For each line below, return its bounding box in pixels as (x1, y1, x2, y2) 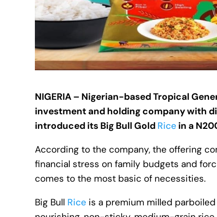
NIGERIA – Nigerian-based (35, 90, 153, 103)
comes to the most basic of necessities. (35, 172, 206, 185)
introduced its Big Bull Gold (35, 119, 157, 132)
